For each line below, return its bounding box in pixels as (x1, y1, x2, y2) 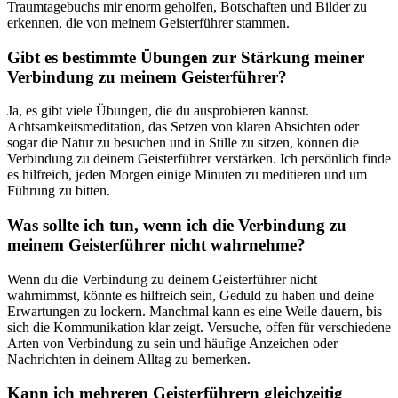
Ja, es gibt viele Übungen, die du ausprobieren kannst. (7, 103, 309, 119)
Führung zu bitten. (7, 183, 110, 199)
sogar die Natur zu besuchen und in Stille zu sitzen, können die (7, 135, 359, 151)
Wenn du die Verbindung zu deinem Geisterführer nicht (7, 271, 317, 287)
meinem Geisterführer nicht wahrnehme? (7, 235, 306, 254)
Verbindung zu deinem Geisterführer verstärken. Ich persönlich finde (7, 151, 391, 167)
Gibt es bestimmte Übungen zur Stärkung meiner (7, 47, 364, 67)
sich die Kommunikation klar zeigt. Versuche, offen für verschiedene (7, 319, 391, 335)
